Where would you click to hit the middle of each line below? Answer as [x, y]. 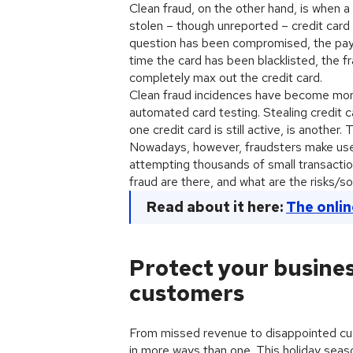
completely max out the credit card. [226, 78]
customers [187, 293]
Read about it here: [216, 207]
